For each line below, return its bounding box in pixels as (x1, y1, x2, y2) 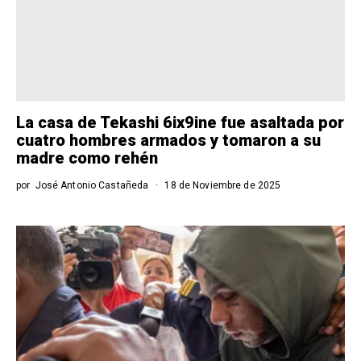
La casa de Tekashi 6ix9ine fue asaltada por (16, 112, 344, 132)
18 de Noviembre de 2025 (162, 179, 281, 191)
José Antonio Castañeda (35, 179, 149, 191)
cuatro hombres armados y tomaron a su (16, 130, 321, 150)
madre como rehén (16, 147, 158, 168)
